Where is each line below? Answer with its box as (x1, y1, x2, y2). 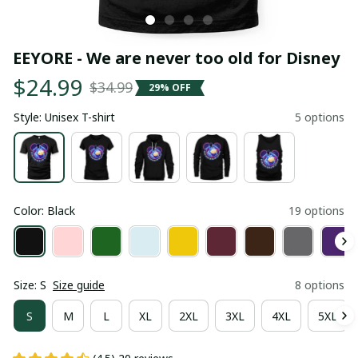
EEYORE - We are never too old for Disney (13, 47, 340, 69)
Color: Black (14, 203, 75, 218)
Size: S (14, 277, 46, 292)
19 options (288, 203, 344, 218)
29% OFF (149, 80, 191, 94)
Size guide (53, 277, 105, 292)
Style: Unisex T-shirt (14, 109, 115, 125)
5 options (295, 109, 344, 125)
